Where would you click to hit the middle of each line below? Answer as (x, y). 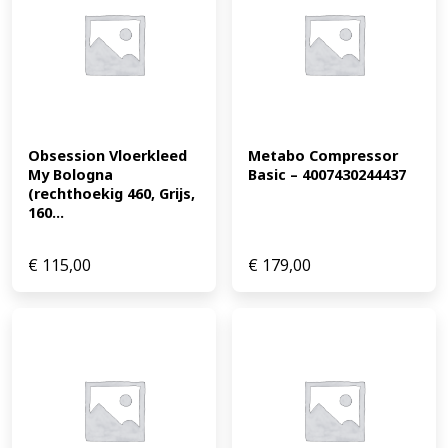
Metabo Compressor (323, 156)
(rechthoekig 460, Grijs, (111, 194)
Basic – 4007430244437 (327, 175)
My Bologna (70, 175)
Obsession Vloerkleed (107, 156)
